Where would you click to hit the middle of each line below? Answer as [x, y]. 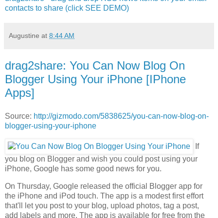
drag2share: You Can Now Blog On [95, 66]
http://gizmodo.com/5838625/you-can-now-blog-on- [121, 116]
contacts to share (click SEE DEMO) [67, 8]
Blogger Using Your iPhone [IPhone [95, 79]
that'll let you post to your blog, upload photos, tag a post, [102, 205]
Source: [19, 116]
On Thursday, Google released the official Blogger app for [104, 186]
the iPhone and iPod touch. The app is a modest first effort [104, 196]
